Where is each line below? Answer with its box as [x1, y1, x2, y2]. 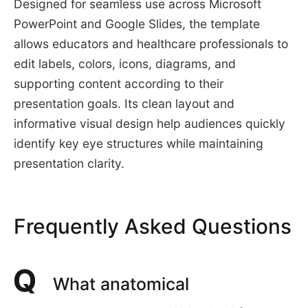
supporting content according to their [13, 76, 223, 91]
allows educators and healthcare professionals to [13, 36, 288, 52]
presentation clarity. [13, 156, 124, 171]
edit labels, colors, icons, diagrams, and [13, 56, 236, 71]
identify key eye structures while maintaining [13, 136, 263, 151]
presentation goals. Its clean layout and [13, 96, 234, 111]
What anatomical [53, 273, 190, 294]
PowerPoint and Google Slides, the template [13, 16, 260, 32]
